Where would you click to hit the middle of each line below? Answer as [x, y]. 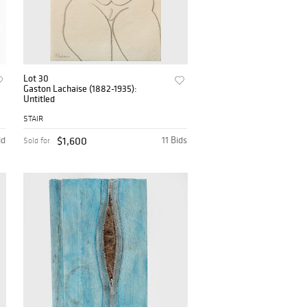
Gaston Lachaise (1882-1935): [81, 89]
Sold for [37, 141]
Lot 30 [36, 78]
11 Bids [175, 140]
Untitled [39, 99]
